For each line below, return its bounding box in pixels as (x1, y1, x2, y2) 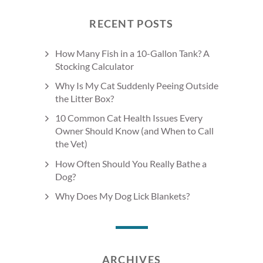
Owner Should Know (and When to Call (55, 125, 214, 137)
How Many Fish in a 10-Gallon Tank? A (55, 48, 210, 59)
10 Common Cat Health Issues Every (55, 112, 203, 124)
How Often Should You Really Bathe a (55, 157, 207, 169)
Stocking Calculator (55, 60, 134, 72)
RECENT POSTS (89, 17, 174, 31)
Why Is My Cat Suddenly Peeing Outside (55, 80, 218, 92)
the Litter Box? (55, 93, 114, 104)
